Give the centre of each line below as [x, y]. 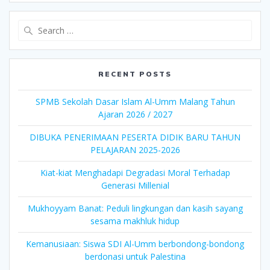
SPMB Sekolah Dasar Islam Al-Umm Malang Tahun [135, 102]
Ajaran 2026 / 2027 [135, 115]
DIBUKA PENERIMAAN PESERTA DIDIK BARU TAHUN [135, 137]
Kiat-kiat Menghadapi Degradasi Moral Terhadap [135, 173]
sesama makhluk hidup [135, 221]
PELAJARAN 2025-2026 [135, 150]
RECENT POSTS [135, 74]
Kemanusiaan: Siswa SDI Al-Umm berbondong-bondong [135, 244]
